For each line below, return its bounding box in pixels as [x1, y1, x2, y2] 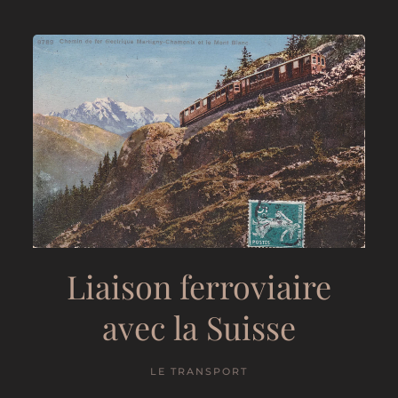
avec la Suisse [101, 305, 296, 348]
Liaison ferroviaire [66, 264, 331, 307]
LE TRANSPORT [149, 364, 248, 378]
